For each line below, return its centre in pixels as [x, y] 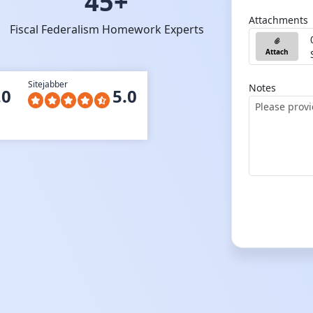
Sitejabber [48, 84]
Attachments [278, 20]
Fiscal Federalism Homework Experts [107, 29]
